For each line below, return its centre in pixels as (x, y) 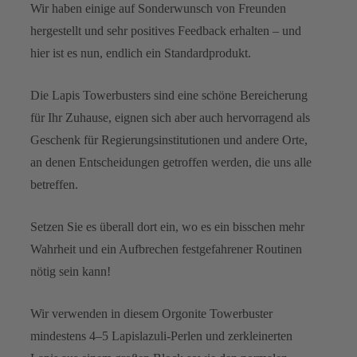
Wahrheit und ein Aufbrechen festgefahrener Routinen (166, 249)
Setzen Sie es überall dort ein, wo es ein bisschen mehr (167, 226)
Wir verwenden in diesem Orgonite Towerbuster (151, 313)
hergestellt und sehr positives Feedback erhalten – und (166, 30)
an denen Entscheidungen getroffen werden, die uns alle (171, 162)
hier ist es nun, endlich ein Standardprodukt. (141, 53)
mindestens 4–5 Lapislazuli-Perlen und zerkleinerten (161, 335)
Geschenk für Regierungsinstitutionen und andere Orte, (169, 139)
